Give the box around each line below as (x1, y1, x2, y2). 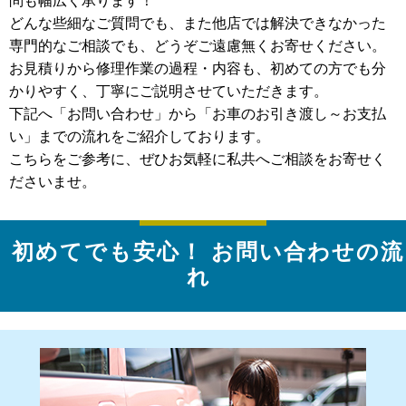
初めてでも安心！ (11, 235, 204, 266)
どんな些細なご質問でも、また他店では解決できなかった (9, 12, 386, 33)
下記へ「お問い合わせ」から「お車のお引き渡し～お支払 (9, 102, 386, 123)
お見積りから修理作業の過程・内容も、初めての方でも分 (9, 57, 386, 78)
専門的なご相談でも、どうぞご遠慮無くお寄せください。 (9, 34, 386, 55)
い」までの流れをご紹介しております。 (9, 125, 270, 146)
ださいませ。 (9, 170, 96, 191)
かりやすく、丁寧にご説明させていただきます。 (9, 80, 328, 101)
